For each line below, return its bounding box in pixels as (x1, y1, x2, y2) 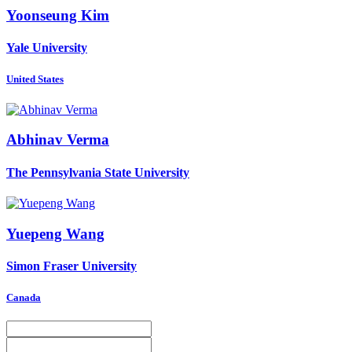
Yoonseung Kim (6, 6, 109, 24)
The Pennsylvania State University (6, 165, 189, 179)
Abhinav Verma (6, 131, 109, 148)
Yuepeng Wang (6, 225, 104, 242)
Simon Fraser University (6, 258, 137, 273)
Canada (6, 291, 41, 304)
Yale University (6, 41, 87, 55)
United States (6, 73, 64, 86)
